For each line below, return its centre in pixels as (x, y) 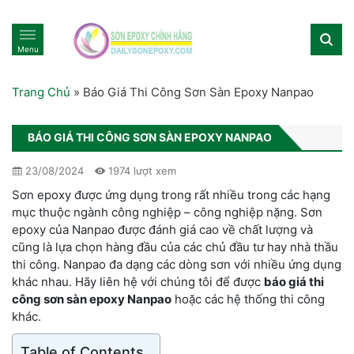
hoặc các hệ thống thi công (248, 299)
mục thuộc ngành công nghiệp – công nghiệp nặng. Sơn (167, 212)
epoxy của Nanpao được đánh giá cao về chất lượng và (162, 229)
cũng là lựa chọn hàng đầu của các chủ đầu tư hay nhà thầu (175, 247)
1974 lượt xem (141, 170)
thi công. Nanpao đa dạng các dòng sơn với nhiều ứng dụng (177, 264)
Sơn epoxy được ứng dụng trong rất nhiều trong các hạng (171, 194)
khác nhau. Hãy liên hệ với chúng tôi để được (138, 281)
